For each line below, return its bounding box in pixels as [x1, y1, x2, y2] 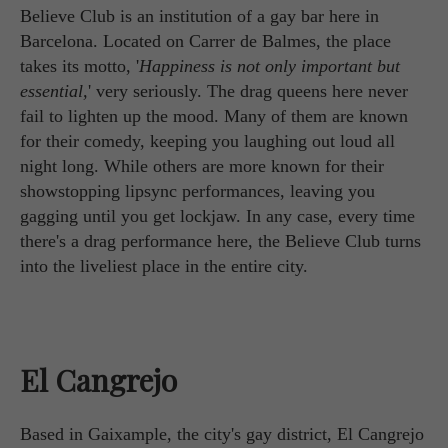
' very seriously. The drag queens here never [88, 81, 408, 102]
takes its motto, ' [20, 56, 139, 77]
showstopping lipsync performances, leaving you [20, 181, 375, 202]
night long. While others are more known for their [20, 156, 384, 177]
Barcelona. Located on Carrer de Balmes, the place [20, 31, 391, 52]
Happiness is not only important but [139, 56, 400, 77]
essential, [20, 81, 88, 102]
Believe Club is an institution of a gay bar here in [20, 6, 379, 27]
